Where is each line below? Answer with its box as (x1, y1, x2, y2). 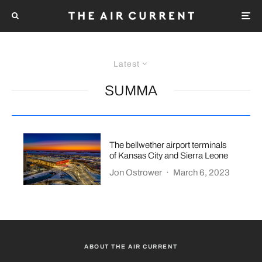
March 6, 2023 (173, 168, 230, 178)
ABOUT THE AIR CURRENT (84, 243, 178, 250)
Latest (113, 59, 140, 68)
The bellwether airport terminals (109, 140, 227, 150)
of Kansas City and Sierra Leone (109, 151, 229, 161)
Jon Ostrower (109, 168, 163, 178)
